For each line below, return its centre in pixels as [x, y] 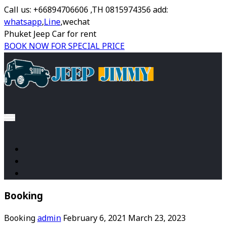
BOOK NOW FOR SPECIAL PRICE [64, 46]
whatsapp [23, 22]
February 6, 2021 [95, 219]
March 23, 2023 [157, 219]
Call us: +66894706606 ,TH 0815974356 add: [86, 10]
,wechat [75, 22]
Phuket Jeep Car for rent [50, 34]
